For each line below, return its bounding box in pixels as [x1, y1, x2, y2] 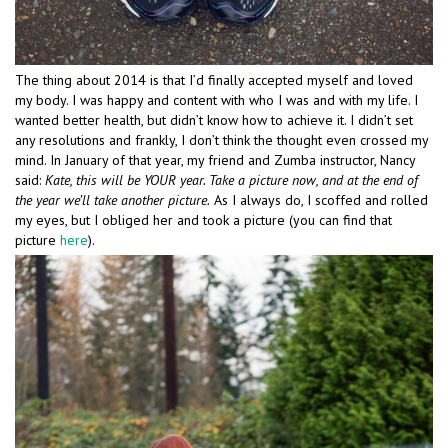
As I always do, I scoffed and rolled [210, 190, 428, 209]
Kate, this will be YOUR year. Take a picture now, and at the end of [45, 170, 418, 189]
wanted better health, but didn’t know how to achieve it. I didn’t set [15, 110, 413, 129]
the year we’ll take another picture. [15, 190, 210, 209]
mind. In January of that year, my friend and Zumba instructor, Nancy [15, 150, 415, 169]
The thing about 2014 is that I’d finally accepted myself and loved [15, 70, 413, 89]
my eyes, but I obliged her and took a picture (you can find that [15, 210, 392, 229]
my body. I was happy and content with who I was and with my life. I [15, 90, 418, 109]
